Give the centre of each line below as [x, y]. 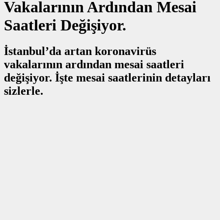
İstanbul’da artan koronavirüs [80, 51]
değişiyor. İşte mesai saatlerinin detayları [107, 78]
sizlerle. [24, 91]
